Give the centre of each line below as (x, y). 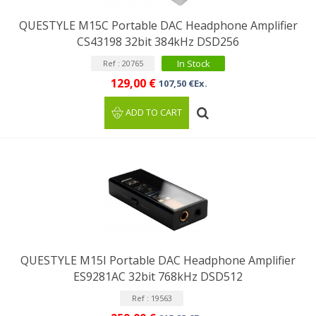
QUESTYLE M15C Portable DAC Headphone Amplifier (158, 25)
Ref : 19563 (152, 298)
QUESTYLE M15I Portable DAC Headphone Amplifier (158, 260)
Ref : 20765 (123, 63)
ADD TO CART (154, 113)
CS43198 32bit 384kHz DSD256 (158, 42)
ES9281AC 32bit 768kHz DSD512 (158, 276)
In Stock (193, 63)
